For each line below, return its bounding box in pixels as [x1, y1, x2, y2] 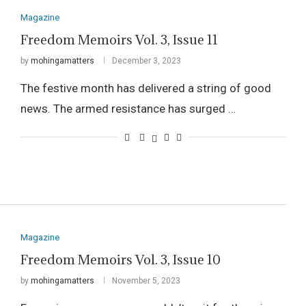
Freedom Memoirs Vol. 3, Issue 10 [20, 251, 221, 268]
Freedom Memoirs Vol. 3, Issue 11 [20, 31, 218, 48]
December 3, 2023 [111, 56, 181, 66]
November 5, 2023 [111, 275, 180, 286]
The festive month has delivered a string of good [20, 81, 271, 96]
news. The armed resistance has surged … [20, 102, 236, 116]
